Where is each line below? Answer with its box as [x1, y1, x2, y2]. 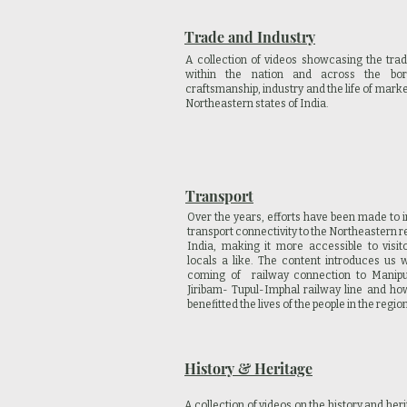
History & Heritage [184, 359, 313, 378]
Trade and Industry [184, 27, 315, 46]
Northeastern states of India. [185, 97, 329, 110]
